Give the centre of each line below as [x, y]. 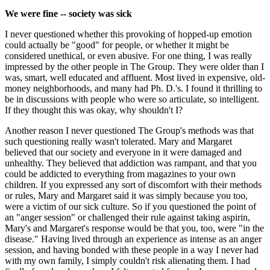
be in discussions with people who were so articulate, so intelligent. [132, 99]
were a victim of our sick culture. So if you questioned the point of [130, 206]
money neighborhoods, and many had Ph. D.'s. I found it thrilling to [133, 88]
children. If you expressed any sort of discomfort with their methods [133, 184]
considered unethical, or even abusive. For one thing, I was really [128, 55]
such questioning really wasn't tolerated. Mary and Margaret [118, 141]
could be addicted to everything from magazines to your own [120, 174]
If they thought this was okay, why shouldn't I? [94, 110]
